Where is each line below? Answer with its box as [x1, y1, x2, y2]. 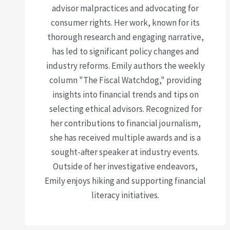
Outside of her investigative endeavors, [53, 160, 198, 172]
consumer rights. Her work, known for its [51, 16, 200, 28]
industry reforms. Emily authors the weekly [46, 60, 205, 71]
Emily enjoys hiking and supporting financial [45, 175, 206, 186]
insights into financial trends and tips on [52, 88, 199, 100]
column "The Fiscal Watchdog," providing [49, 74, 202, 86]
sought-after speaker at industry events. [51, 146, 199, 158]
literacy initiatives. [91, 189, 159, 201]
